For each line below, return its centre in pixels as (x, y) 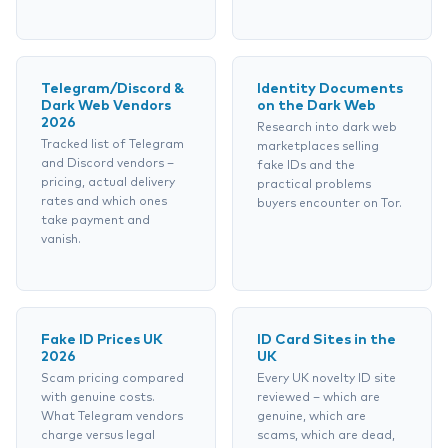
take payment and (95, 221)
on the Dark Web (316, 106)
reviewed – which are (318, 398)
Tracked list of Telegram (112, 145)
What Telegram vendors (112, 417)
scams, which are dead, (326, 436)
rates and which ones (104, 202)
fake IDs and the (306, 166)
